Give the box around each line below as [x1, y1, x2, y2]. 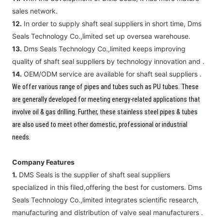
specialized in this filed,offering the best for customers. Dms [12, 183, 202, 191]
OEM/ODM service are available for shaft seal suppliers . [22, 69, 201, 78]
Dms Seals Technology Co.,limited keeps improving [22, 44, 186, 53]
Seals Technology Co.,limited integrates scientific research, [12, 195, 199, 204]
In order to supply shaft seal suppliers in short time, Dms [22, 19, 201, 28]
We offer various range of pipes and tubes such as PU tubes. [12, 82, 181, 91]
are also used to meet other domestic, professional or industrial [12, 120, 187, 128]
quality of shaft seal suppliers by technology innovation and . [12, 57, 204, 65]
